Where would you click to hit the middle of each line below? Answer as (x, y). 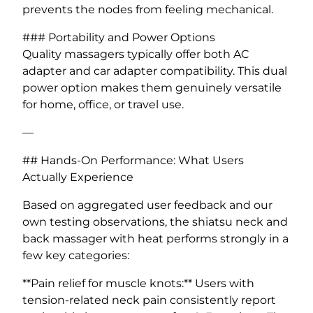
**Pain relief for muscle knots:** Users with (138, 283)
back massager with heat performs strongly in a (155, 238)
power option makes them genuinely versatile (152, 87)
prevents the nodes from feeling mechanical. (148, 9)
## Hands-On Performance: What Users (133, 160)
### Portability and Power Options (119, 37)
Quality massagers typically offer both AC (136, 54)
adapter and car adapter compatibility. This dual (155, 71)
